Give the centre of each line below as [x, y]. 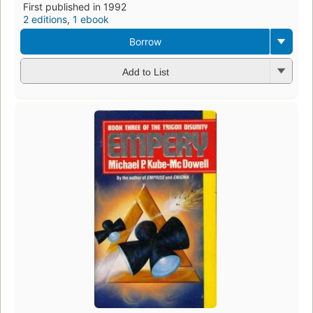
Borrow [145, 42]
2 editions [45, 20]
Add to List [145, 72]
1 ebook [91, 20]
